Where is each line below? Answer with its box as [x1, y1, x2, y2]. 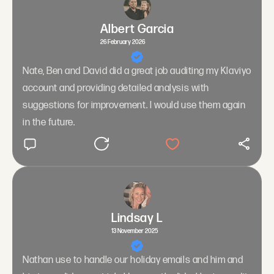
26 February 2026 [100, 38, 145, 46]
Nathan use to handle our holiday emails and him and [23, 254, 243, 266]
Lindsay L [111, 210, 163, 226]
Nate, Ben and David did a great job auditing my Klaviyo [23, 65, 251, 77]
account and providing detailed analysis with [23, 82, 209, 94]
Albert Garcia [100, 21, 174, 37]
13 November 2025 [111, 227, 158, 235]
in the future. [23, 116, 75, 128]
